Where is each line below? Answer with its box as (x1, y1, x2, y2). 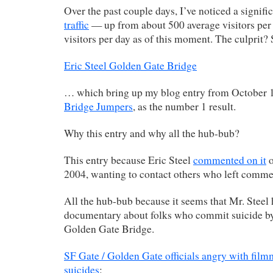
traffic (64, 17, 89, 32)
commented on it (193, 152, 266, 167)
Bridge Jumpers (64, 99, 133, 113)
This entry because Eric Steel (64, 152, 193, 167)
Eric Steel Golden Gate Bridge (64, 58, 197, 73)
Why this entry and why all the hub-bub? (64, 126, 239, 140)
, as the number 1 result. (133, 99, 236, 113)
